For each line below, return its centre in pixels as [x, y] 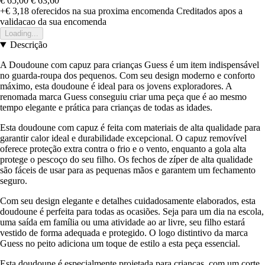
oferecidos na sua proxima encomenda [101, 11]
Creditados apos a [209, 11]
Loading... [22, 34]
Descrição [28, 45]
